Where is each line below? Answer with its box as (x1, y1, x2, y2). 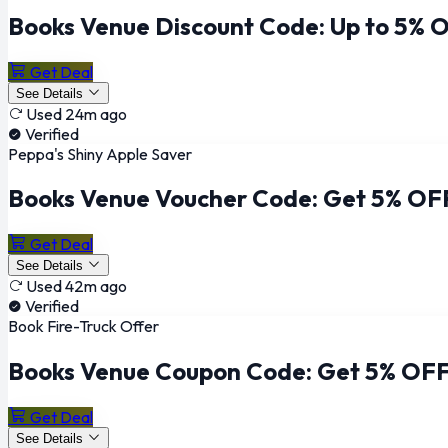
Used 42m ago (26, 276, 127, 297)
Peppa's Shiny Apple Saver (8, 143, 192, 164)
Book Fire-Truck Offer (8, 316, 159, 337)
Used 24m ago (26, 103, 127, 124)
